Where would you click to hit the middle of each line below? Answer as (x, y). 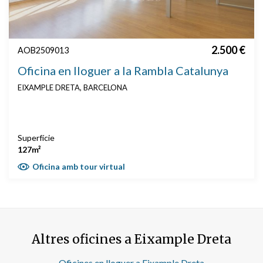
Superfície (36, 137)
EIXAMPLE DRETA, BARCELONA (73, 87)
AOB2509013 (43, 50)
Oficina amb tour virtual (79, 166)
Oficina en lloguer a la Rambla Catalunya (123, 70)
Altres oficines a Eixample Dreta (131, 239)
